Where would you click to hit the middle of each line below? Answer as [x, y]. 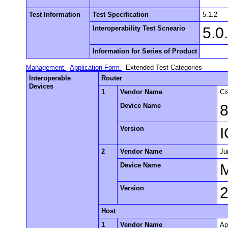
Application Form [96, 67]
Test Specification [121, 14]
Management [46, 67]
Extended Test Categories [164, 67]
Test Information [55, 14]
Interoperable [50, 78]
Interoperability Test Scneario [139, 28]
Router [112, 78]
